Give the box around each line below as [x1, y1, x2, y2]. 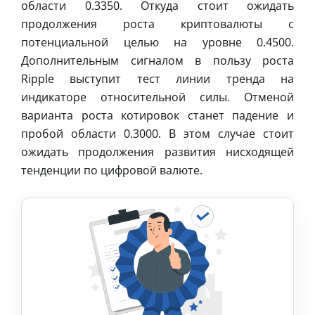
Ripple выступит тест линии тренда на [21, 70, 294, 86]
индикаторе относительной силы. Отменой [21, 89, 294, 105]
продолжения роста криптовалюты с [21, 15, 294, 32]
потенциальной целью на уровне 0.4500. [21, 34, 294, 50]
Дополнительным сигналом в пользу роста [21, 52, 294, 68]
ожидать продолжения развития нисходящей [21, 143, 294, 160]
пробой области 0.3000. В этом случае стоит [21, 125, 294, 141]
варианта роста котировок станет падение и [21, 107, 294, 123]
